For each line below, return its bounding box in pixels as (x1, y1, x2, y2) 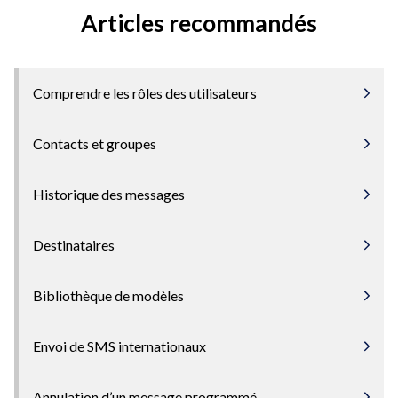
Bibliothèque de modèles (33, 287, 184, 305)
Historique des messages (33, 186, 185, 203)
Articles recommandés (81, 9, 317, 38)
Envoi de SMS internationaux (33, 338, 206, 355)
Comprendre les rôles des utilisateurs (33, 84, 257, 102)
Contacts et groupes (33, 135, 156, 153)
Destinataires (33, 236, 115, 254)
